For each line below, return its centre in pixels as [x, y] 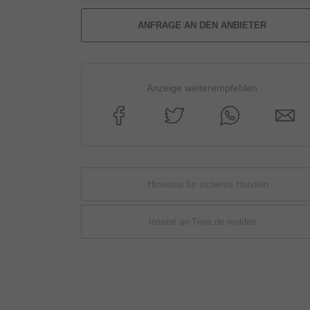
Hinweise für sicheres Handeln [208, 184]
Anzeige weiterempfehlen [202, 88]
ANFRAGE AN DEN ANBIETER [202, 25]
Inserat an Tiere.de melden [202, 221]
